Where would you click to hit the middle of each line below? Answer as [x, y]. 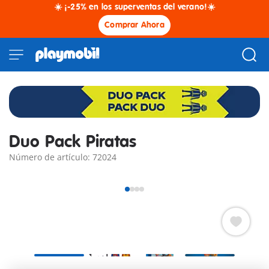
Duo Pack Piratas [73, 142]
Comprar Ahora [134, 25]
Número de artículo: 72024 [63, 157]
